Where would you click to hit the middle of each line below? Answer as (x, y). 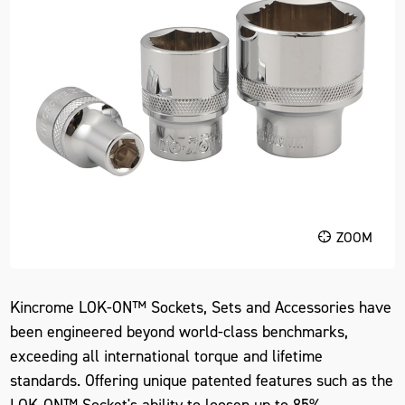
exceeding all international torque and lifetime (167, 356)
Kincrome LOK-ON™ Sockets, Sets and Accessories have (201, 307)
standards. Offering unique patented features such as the (202, 380)
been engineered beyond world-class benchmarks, (179, 331)
